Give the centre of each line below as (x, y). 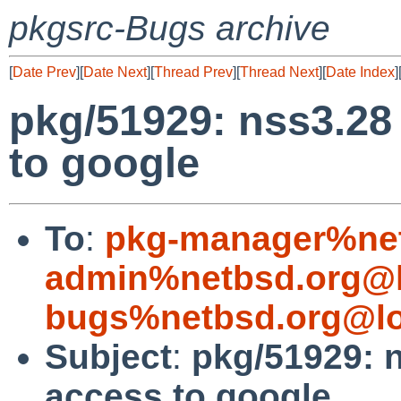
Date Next (115, 72)
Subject (108, 356)
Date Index (360, 72)
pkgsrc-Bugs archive (170, 28)
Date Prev (44, 72)
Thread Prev (193, 72)
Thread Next (279, 72)
